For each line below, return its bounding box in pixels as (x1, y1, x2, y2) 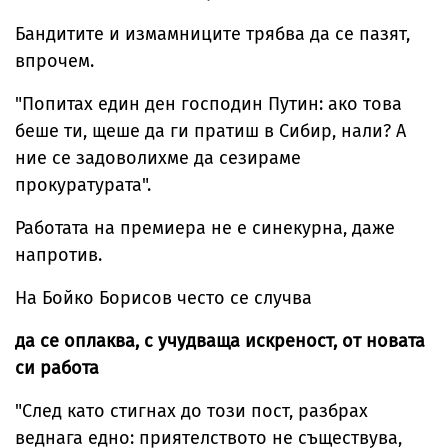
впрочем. (15, 50, 94, 73)
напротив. (15, 244, 102, 267)
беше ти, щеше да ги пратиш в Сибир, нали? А (15, 120, 406, 143)
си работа (15, 357, 99, 380)
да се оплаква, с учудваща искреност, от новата (15, 330, 425, 353)
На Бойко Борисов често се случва (15, 287, 312, 310)
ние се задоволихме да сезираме (15, 147, 301, 170)
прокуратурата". (15, 174, 151, 197)
